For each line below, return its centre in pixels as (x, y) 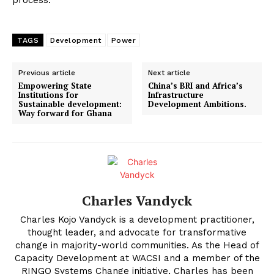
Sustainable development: (70, 104)
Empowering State (55, 85)
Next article (169, 72)
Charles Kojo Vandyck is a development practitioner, (137, 219)
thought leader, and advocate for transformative (137, 232)
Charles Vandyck (137, 200)
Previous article (47, 72)
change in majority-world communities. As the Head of (137, 245)
